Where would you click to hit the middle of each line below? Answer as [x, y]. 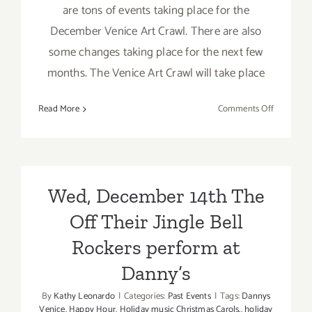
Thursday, [291, 125]
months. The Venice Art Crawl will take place [156, 73]
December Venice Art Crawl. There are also [156, 32]
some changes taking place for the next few [156, 53]
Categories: [146, 297]
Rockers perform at [156, 248]
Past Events [189, 297]
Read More [59, 109]
